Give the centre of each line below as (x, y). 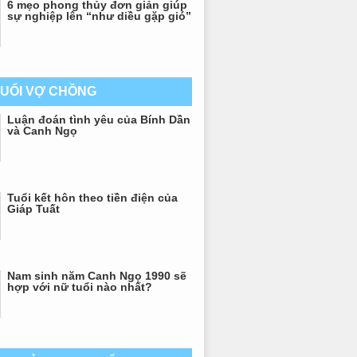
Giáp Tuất (33, 209)
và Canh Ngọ (42, 131)
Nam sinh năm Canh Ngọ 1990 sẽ (97, 276)
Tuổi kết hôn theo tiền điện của (92, 198)
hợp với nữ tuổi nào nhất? (80, 287)
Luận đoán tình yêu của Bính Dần (99, 120)
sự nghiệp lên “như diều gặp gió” (99, 16)
